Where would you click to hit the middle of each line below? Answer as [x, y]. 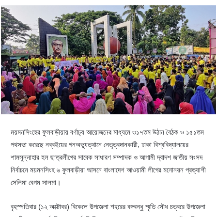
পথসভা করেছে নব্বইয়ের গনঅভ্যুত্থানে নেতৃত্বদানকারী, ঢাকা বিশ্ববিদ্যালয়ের [100, 145]
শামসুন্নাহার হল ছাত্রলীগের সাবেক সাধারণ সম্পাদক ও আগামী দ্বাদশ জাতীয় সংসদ [107, 157]
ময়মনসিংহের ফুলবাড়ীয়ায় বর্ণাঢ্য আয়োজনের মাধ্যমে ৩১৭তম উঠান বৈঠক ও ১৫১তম [108, 132]
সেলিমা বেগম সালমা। [36, 183]
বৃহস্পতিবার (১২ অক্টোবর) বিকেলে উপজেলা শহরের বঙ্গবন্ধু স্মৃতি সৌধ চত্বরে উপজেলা [108, 207]
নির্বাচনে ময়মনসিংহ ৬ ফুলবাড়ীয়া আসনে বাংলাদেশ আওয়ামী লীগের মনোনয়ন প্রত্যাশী [108, 170]
